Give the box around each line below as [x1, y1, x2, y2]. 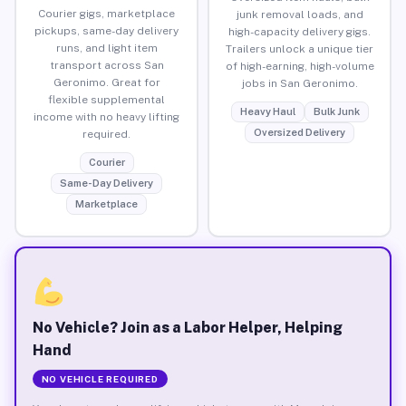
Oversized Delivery [254, 126, 345, 138]
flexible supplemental [48, 92, 165, 106]
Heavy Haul [239, 105, 295, 117]
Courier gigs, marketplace [38, 6, 175, 20]
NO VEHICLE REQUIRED [41, 372, 159, 384]
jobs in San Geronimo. [241, 76, 358, 90]
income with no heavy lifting [34, 110, 179, 123]
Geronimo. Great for [53, 75, 160, 89]
